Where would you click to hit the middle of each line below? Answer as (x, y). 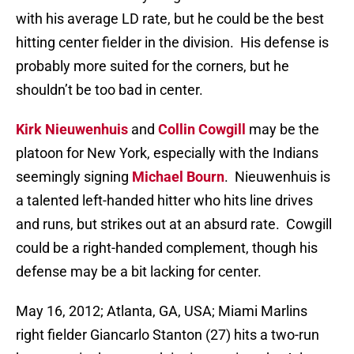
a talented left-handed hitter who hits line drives (164, 201)
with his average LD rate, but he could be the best (170, 19)
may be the (282, 130)
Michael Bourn (178, 177)
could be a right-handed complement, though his (167, 248)
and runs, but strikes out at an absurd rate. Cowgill (174, 224)
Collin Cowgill (202, 130)
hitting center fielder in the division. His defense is (172, 43)
